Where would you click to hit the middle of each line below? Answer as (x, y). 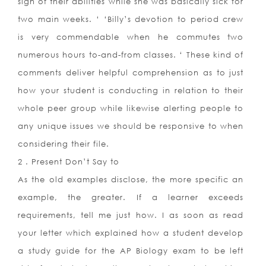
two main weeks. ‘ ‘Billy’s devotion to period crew (131, 19)
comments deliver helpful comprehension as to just (131, 73)
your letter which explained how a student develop (131, 233)
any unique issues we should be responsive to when (131, 126)
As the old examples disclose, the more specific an (131, 180)
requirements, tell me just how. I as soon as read (131, 215)
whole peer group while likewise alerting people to (131, 108)
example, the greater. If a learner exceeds (131, 197)
